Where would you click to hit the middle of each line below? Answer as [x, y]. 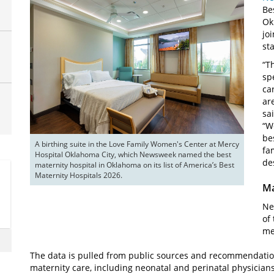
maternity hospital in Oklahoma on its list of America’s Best [135, 165]
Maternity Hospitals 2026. [79, 176]
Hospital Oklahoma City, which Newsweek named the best [133, 155]
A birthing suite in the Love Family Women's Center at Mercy [137, 144]
